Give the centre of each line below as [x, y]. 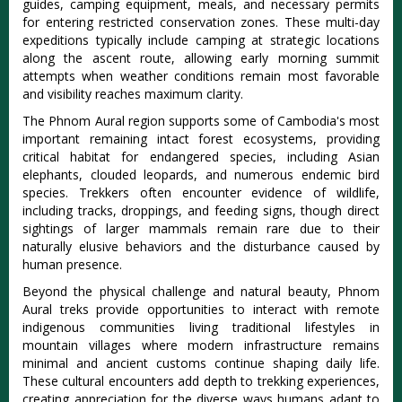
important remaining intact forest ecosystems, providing [201, 139]
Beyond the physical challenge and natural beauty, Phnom [201, 292]
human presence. [72, 265]
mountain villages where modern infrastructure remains [201, 345]
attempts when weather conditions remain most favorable [201, 76]
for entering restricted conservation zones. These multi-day [201, 22]
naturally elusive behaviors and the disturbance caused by [201, 247]
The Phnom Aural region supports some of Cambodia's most [201, 121]
